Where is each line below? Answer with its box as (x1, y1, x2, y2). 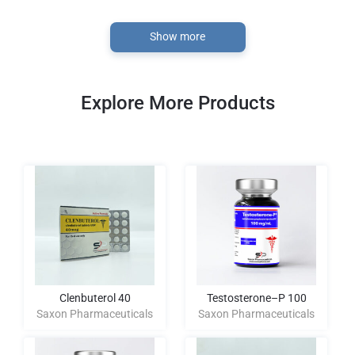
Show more (150, 30, 205, 43)
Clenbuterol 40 (59, 292, 131, 304)
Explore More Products (80, 92, 275, 114)
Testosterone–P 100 (206, 292, 307, 304)
